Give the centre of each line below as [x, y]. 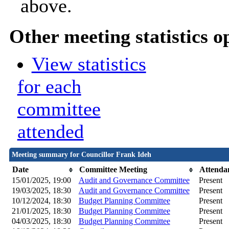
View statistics [89, 64]
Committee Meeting [113, 170]
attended [50, 132]
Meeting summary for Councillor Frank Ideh [81, 155]
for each [49, 87]
